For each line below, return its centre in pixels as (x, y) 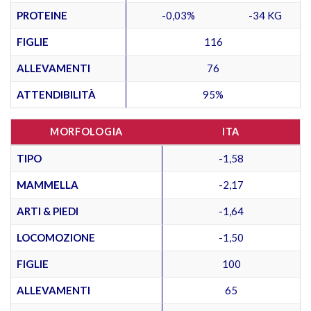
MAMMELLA (48, 184)
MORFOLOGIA (86, 131)
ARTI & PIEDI (48, 211)
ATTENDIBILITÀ (56, 94)
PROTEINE (42, 15)
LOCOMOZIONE (56, 237)
